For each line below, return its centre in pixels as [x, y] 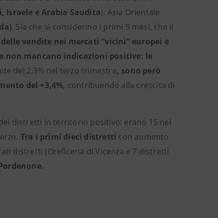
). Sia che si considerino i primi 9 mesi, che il [91, 27]
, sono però [139, 71]
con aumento [143, 137]
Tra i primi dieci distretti [68, 137]
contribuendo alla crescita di [121, 85]
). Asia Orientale [130, 12]
